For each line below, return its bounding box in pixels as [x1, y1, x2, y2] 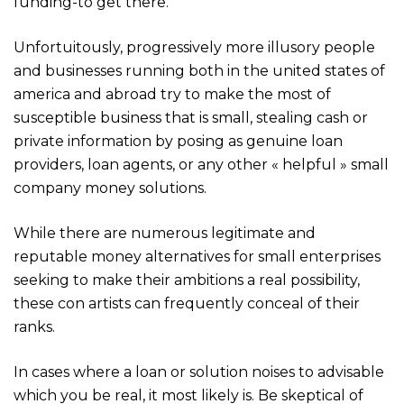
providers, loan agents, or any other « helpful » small [14, 155, 389, 173]
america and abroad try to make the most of [14, 85, 331, 103]
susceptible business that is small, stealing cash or [14, 108, 368, 126]
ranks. [14, 317, 55, 335]
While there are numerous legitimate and [14, 224, 316, 242]
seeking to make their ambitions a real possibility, [14, 271, 360, 289]
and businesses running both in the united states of [14, 61, 385, 79]
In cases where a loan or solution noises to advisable [14, 363, 384, 381]
